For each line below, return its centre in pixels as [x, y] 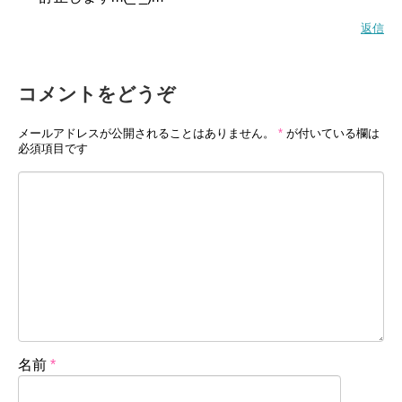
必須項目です [53, 148]
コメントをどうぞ [97, 93]
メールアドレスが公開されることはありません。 [146, 133]
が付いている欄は [331, 133]
